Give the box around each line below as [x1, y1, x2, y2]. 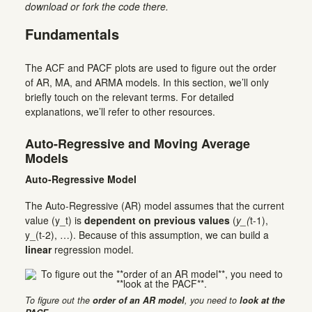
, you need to [185, 294, 240, 307]
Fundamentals [25, 24, 119, 45]
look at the [240, 294, 285, 307]
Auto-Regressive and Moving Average [25, 134, 250, 153]
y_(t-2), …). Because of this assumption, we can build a [25, 227, 269, 242]
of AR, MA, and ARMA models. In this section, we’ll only [25, 75, 269, 89]
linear [25, 242, 52, 256]
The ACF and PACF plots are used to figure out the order [25, 60, 276, 75]
